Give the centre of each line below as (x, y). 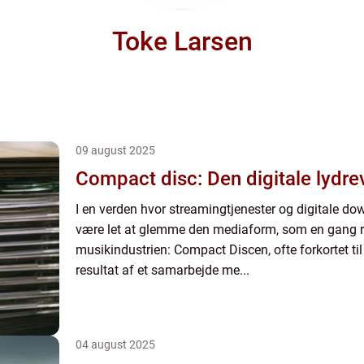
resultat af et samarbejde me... (162, 270)
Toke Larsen (182, 41)
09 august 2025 (115, 150)
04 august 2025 (115, 344)
